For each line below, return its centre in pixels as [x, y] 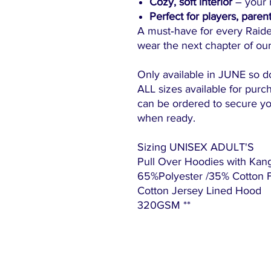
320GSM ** [164, 205]
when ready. [166, 118]
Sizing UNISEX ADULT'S [196, 147]
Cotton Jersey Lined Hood [199, 191]
